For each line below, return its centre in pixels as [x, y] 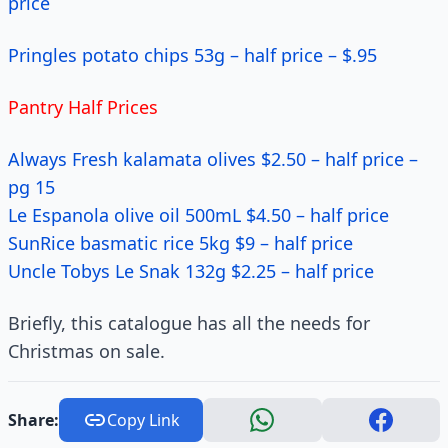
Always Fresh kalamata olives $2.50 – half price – [213, 159]
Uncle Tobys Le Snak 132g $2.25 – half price [191, 271]
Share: [33, 420]
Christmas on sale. [86, 351]
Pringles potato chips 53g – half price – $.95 [192, 55]
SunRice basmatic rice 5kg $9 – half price [180, 243]
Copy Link [143, 420]
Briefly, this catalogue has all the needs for [189, 323]
